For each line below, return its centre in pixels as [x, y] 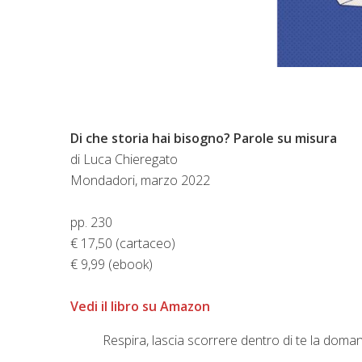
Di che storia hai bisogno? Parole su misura [204, 138]
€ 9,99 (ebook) [112, 264]
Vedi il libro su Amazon [140, 306]
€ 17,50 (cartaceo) [123, 243]
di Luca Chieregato [124, 159]
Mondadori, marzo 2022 [140, 180]
